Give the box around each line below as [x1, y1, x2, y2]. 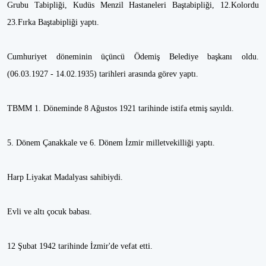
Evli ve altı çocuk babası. [7, 207, 92, 216]
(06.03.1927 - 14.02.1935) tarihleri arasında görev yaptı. [7, 69, 198, 78]
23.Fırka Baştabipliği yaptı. [7, 18, 99, 27]
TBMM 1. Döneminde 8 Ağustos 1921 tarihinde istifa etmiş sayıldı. [7, 104, 234, 113]
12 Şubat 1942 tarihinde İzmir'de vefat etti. [7, 242, 153, 251]
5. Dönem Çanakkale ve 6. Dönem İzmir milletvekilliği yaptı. [7, 138, 215, 147]
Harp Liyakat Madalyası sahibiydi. [7, 173, 123, 182]
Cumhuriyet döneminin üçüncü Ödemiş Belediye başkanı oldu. [7, 52, 259, 61]
